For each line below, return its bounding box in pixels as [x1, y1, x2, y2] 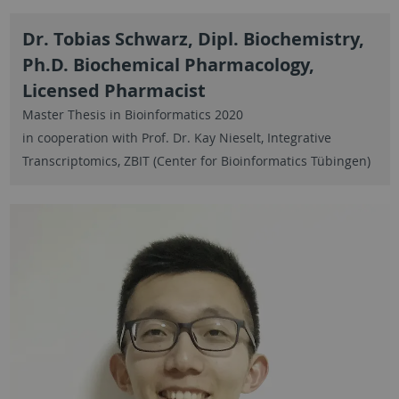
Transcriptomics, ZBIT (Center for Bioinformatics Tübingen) [21, 152, 370, 170]
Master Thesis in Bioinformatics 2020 [21, 106, 243, 124]
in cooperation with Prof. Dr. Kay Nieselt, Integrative [21, 129, 331, 147]
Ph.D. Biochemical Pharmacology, [21, 53, 314, 77]
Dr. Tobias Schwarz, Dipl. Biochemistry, [21, 27, 364, 52]
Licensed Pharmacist [21, 78, 206, 103]
